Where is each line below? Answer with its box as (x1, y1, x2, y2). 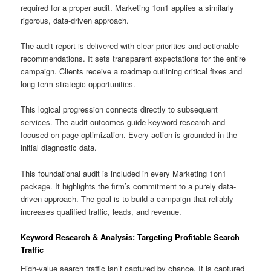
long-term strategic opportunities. (21, 78, 136, 90)
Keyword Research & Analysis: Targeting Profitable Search (21, 230, 240, 243)
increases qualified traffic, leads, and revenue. (21, 205, 182, 217)
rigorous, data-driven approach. (21, 15, 129, 27)
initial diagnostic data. (21, 142, 97, 154)
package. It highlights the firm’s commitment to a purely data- (21, 180, 237, 192)
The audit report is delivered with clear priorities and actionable (21, 40, 240, 52)
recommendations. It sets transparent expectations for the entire (21, 53, 246, 65)
